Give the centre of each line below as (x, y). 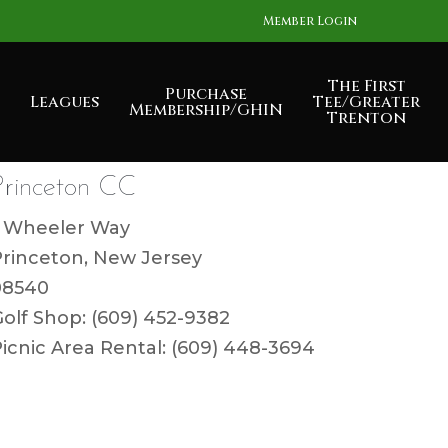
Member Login (310, 21)
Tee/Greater (366, 102)
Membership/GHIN (206, 110)
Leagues (64, 102)
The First (366, 86)
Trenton (366, 118)
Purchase (206, 94)
